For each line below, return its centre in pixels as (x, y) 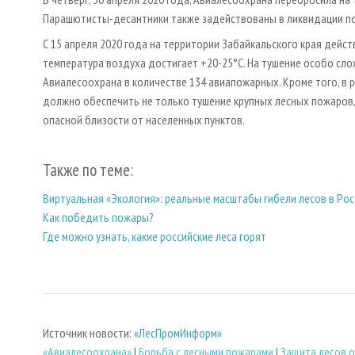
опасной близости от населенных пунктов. (144, 120)
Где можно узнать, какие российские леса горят (155, 236)
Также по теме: (88, 170)
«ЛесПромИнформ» (178, 333)
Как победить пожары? (98, 217)
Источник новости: (88, 333)
